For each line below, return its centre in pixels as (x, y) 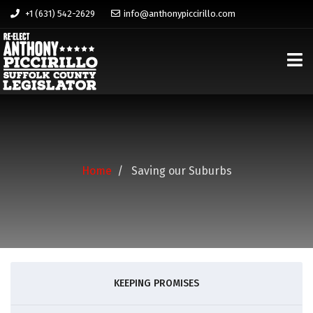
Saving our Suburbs (180, 171)
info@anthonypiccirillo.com (180, 14)
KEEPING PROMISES (156, 283)
